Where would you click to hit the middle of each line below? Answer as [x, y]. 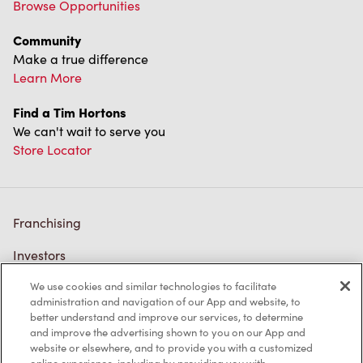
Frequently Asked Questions [94, 320]
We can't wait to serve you [89, 131]
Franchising [47, 223]
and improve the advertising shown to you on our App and [168, 332]
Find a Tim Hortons [70, 112]
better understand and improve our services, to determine [167, 317]
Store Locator [52, 150]
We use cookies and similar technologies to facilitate [154, 286]
